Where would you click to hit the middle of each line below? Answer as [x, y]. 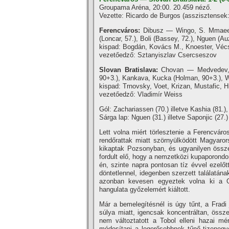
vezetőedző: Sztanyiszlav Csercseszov [158, 55]
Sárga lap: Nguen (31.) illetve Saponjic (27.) [164, 117]
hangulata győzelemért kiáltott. [145, 189]
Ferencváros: [121, 30]
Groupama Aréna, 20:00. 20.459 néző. [155, 7]
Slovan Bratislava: [129, 70]
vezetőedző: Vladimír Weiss [141, 94]
